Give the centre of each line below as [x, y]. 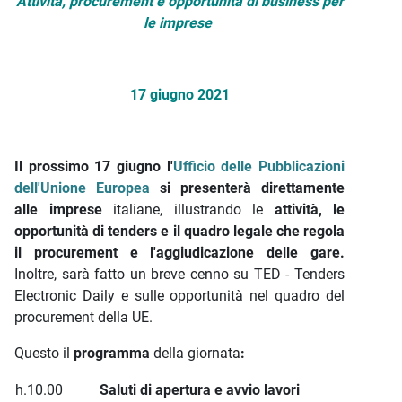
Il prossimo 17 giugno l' [94, 166]
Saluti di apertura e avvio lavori [200, 390]
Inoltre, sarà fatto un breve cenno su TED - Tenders [179, 274]
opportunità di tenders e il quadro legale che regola [179, 231]
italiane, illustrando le [188, 210]
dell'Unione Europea [82, 188]
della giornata [197, 353]
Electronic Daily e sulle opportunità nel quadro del [179, 296]
